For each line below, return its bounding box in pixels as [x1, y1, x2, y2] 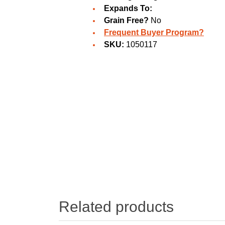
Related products [59, 198, 174, 215]
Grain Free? [104, 16, 149, 25]
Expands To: [104, 4, 152, 13]
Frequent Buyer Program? [104, 28, 204, 37]
